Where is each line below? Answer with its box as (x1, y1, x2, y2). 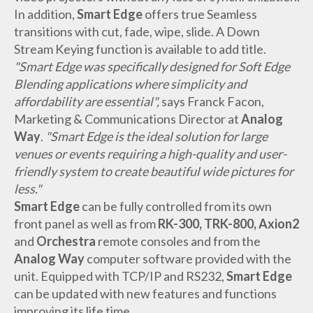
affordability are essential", (13, 94, 161, 110)
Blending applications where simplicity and (13, 76, 247, 92)
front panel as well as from (13, 216, 158, 232)
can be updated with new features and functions (13, 286, 277, 302)
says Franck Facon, (161, 94, 264, 110)
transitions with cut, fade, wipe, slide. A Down (13, 24, 260, 40)
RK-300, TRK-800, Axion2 (157, 216, 299, 232)
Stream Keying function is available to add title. (13, 41, 266, 57)
